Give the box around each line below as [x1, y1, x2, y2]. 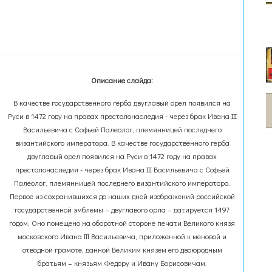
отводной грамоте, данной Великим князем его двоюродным [22, 245, 222, 254]
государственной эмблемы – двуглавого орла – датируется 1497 [15, 205, 230, 214]
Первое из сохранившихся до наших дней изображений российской [9, 191, 235, 201]
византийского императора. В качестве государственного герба [15, 138, 229, 148]
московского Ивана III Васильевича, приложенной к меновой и [18, 231, 227, 241]
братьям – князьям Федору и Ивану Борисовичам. [37, 258, 207, 268]
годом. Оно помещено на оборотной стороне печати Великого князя [9, 218, 236, 228]
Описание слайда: [91, 75, 154, 85]
